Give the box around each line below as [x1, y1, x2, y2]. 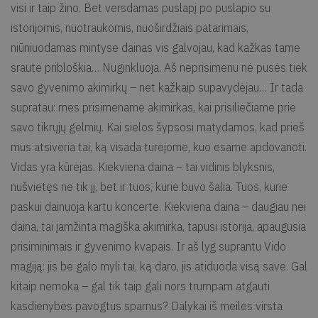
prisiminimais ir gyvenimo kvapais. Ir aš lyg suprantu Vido [11, 238, 286, 253]
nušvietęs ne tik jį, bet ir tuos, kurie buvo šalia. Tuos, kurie [11, 179, 287, 194]
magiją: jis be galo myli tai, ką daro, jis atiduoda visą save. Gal [11, 258, 307, 273]
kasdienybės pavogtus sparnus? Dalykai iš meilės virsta [11, 298, 283, 313]
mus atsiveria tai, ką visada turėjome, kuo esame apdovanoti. [11, 139, 307, 154]
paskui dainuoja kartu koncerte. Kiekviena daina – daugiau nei [11, 199, 306, 214]
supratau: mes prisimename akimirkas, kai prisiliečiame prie [11, 99, 296, 114]
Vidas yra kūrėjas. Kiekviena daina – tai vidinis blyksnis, [11, 159, 275, 174]
